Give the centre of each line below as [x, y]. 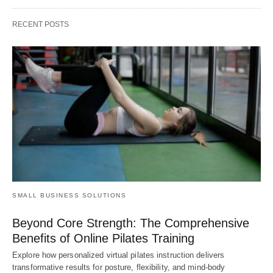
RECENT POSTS [41, 24]
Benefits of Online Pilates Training [103, 238]
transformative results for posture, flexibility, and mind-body [119, 267]
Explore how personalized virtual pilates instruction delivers [119, 255]
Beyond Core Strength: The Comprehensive [131, 223]
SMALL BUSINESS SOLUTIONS [69, 195]
